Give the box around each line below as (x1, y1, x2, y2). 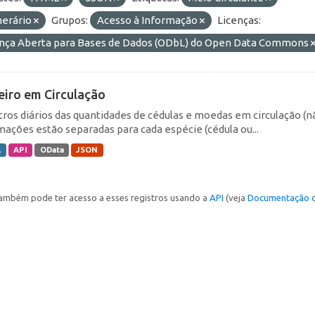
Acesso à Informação (97, 13, 200, 26)
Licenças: (217, 13, 261, 26)
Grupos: (51, 13, 88, 26)
